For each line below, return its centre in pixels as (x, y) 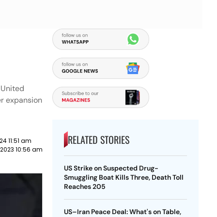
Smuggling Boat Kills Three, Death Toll (124, 177)
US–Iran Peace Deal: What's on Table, (122, 212)
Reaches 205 (85, 186)
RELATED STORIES (98, 139)
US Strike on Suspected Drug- (111, 168)
